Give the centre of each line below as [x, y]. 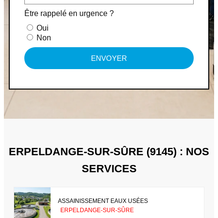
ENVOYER [109, 58]
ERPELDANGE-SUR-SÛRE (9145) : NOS [109, 152]
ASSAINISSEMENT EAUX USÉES [103, 201]
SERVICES [109, 169]
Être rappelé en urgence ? [69, 14]
